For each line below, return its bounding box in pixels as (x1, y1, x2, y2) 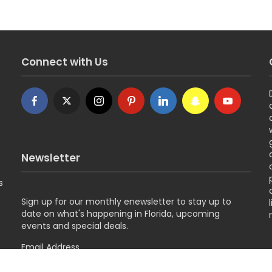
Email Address (21, 241, 80, 254)
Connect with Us (21, 55, 109, 70)
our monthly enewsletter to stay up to (69, 195, 232, 208)
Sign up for (21, 195, 67, 208)
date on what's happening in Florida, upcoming (21, 208, 220, 220)
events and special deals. (21, 220, 129, 233)
